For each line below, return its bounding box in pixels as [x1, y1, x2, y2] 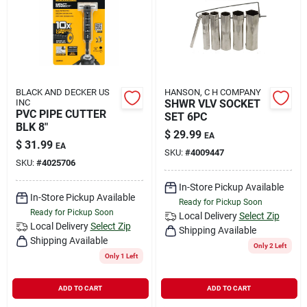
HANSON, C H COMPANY [164, 86, 261, 97]
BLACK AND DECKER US [15, 86, 110, 97]
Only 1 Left [104, 251, 138, 260]
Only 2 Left [253, 241, 286, 249]
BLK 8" [15, 120, 48, 134]
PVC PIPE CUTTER [15, 107, 106, 121]
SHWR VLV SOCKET [164, 97, 260, 110]
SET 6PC [164, 110, 207, 123]
